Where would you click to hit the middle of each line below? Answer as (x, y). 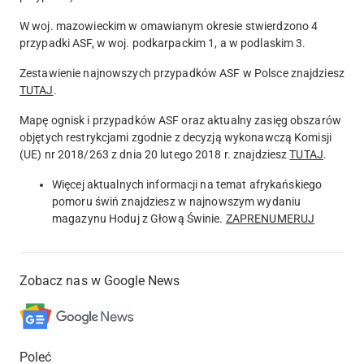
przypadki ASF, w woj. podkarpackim (114, 43)
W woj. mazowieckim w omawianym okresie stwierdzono (166, 26)
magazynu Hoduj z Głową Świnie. (139, 219)
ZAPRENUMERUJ (270, 219)
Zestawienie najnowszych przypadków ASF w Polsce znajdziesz (182, 74)
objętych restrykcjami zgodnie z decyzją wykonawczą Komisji (175, 138)
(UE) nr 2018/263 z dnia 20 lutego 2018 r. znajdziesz (154, 155)
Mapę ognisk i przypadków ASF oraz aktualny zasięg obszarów (180, 121)
